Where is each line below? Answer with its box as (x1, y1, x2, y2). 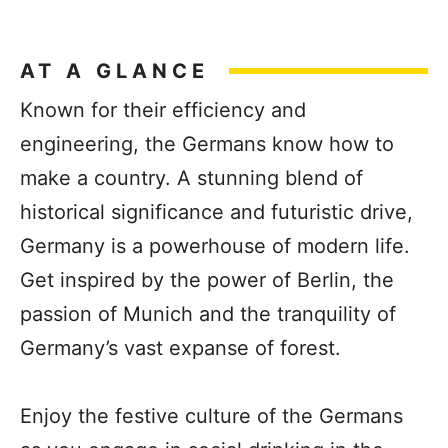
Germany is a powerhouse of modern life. (20, 234, 410, 258)
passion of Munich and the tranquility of (20, 302, 396, 326)
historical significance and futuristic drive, (20, 200, 413, 224)
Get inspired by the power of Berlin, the (20, 268, 394, 292)
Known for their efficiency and (20, 98, 306, 122)
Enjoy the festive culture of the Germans (20, 404, 403, 428)
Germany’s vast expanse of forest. (20, 336, 341, 360)
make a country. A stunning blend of (20, 166, 363, 190)
